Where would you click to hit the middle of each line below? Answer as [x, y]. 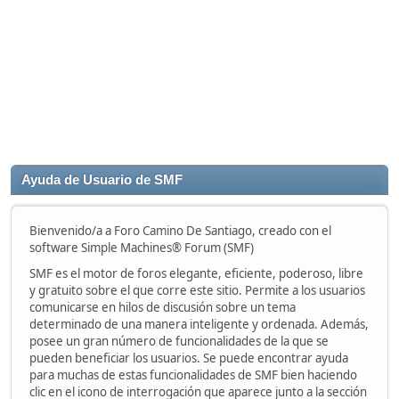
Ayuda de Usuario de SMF [102, 180]
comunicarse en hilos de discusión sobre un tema [163, 307]
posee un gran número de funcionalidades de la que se [179, 341]
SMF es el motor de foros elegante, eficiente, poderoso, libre [196, 273]
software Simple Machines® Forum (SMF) [142, 248]
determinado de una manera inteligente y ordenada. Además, [199, 324]
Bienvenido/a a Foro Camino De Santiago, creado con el [180, 231]
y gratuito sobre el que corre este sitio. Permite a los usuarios [197, 290]
